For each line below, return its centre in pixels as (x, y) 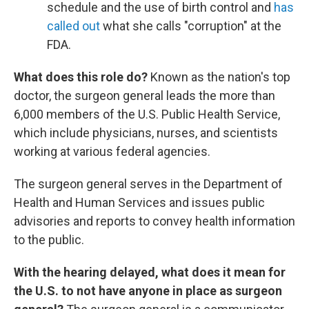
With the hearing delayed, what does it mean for (150, 272)
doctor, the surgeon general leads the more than (144, 96)
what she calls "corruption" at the (191, 26)
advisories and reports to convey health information (154, 221)
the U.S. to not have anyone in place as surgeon (148, 291)
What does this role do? (81, 77)
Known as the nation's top (219, 77)
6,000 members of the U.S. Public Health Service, (147, 114)
